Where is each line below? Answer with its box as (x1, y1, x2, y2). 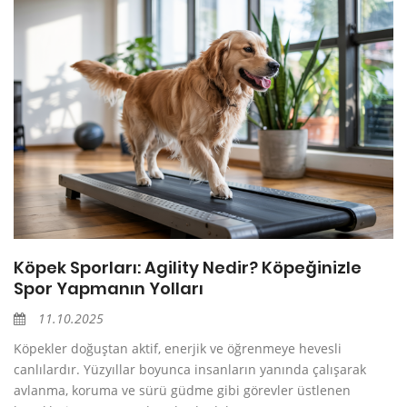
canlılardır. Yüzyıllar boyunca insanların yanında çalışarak (14, 360, 366, 378)
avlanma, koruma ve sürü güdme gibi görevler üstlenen (14, 381, 351, 399)
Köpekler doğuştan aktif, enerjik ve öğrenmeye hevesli (14, 339, 342, 357)
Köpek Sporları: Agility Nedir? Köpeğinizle (14, 255, 362, 279)
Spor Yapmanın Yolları (14, 276, 203, 300)
